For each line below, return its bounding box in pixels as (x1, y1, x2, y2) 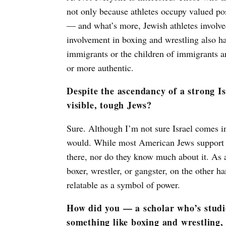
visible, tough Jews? (67, 98, 152, 111)
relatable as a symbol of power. (67, 179, 180, 191)
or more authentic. (67, 62, 134, 74)
